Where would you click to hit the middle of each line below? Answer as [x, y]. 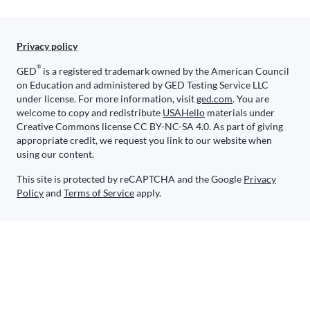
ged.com [215, 98]
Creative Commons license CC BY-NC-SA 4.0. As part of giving [150, 126]
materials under [240, 112]
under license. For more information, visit [107, 98]
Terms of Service [99, 192]
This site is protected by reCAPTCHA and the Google [130, 179]
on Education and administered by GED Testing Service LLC [143, 84]
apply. [148, 192]
